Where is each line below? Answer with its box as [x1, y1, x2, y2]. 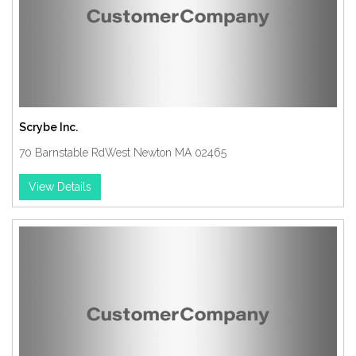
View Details [29, 180, 91, 193]
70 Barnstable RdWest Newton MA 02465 [19, 146, 226, 159]
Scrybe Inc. [19, 121, 78, 133]
